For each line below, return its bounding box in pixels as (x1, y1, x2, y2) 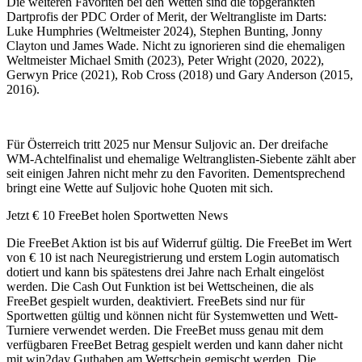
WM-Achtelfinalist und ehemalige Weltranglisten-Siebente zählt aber (6, 152, 356, 166)
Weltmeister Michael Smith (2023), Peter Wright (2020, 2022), (6, 53, 324, 68)
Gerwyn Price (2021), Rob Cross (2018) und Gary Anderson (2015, (6, 68, 353, 82)
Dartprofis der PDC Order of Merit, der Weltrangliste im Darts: (6, 10, 326, 24)
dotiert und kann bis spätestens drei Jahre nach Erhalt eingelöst (6, 265, 324, 280)
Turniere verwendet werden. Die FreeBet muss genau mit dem (6, 323, 323, 338)
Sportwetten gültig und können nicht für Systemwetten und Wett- (6, 309, 338, 323)
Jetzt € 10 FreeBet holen (6, 208, 133, 223)
